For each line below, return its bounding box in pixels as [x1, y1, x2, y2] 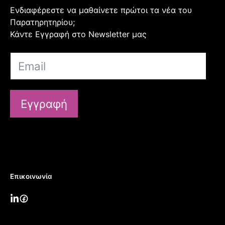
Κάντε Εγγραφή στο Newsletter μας [10, 29, 147, 39]
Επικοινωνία [10, 172, 52, 180]
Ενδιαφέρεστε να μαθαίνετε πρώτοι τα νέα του [10, 5, 192, 15]
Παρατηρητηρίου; [10, 17, 75, 27]
